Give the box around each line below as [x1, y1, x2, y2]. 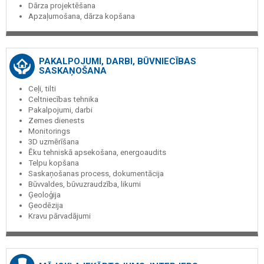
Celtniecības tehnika [28, 95, 98, 104]
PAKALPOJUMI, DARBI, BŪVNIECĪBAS [39, 56, 196, 67]
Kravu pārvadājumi [28, 212, 91, 221]
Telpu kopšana [28, 159, 79, 168]
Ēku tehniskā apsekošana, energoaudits [28, 148, 166, 157]
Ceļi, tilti [28, 84, 56, 94]
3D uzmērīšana [28, 137, 79, 147]
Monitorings [28, 127, 70, 136]
